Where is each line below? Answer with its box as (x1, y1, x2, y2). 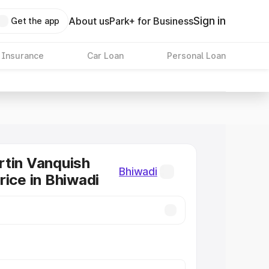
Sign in (193, 14, 226, 27)
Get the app (10, 16, 60, 26)
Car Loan (86, 50, 124, 61)
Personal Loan (166, 50, 226, 61)
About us (68, 15, 110, 27)
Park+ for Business (109, 15, 194, 27)
